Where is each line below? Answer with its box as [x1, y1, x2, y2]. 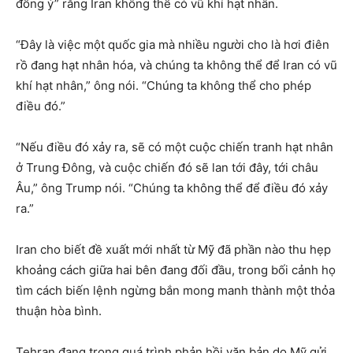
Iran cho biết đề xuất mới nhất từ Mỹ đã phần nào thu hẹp [16, 242, 331, 258]
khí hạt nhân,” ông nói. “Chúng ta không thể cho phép [16, 78, 311, 94]
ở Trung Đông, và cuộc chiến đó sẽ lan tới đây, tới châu [16, 160, 318, 176]
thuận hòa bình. [16, 303, 102, 319]
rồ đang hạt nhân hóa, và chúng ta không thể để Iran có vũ [16, 58, 337, 73]
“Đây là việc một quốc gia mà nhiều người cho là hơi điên [16, 37, 329, 53]
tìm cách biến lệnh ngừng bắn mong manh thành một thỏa [16, 283, 335, 299]
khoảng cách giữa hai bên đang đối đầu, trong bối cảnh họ [16, 262, 336, 278]
